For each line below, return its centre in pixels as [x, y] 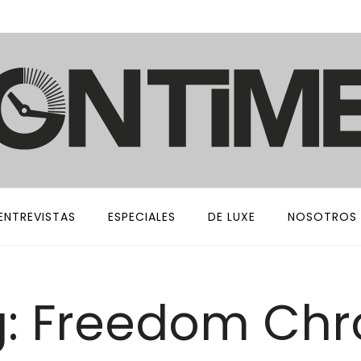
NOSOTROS [322, 217]
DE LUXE [231, 217]
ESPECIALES [141, 217]
